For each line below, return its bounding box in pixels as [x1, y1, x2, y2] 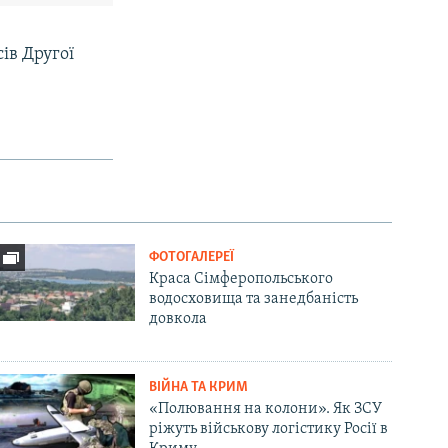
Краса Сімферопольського [149, 270, 334, 287]
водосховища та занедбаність [149, 290, 359, 307]
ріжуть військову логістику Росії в [149, 420, 389, 437]
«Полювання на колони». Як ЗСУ [149, 400, 383, 417]
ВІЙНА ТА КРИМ [149, 379, 249, 395]
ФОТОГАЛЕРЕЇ [149, 249, 235, 265]
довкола [149, 310, 208, 327]
